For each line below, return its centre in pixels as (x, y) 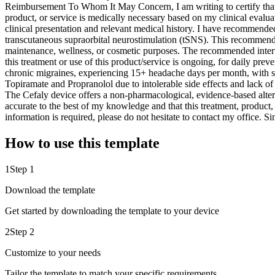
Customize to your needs (53, 253)
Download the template (50, 190)
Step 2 (22, 232)
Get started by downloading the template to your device (112, 211)
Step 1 (22, 169)
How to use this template (82, 143)
